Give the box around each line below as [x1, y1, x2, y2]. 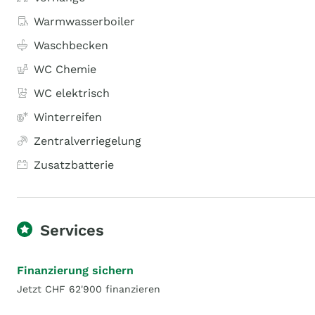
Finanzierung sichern [17, 264, 134, 277]
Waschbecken [34, 39, 108, 52]
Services [40, 221, 104, 239]
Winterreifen [34, 110, 102, 124]
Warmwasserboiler [34, 15, 135, 28]
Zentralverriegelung [34, 134, 141, 148]
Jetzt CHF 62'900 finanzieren [17, 283, 160, 295]
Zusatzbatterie [34, 158, 114, 172]
